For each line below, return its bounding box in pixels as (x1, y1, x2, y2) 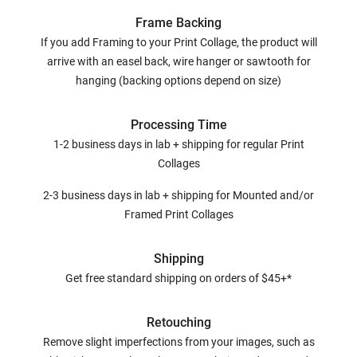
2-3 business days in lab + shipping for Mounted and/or (43, 188, 314, 202)
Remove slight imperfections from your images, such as (42, 335, 315, 348)
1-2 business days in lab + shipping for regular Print (53, 137, 304, 151)
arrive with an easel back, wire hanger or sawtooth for (46, 54, 311, 68)
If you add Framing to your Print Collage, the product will (40, 35, 317, 49)
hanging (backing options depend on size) (76, 73, 281, 87)
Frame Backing (135, 14, 222, 30)
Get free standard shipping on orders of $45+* (65, 271, 292, 284)
